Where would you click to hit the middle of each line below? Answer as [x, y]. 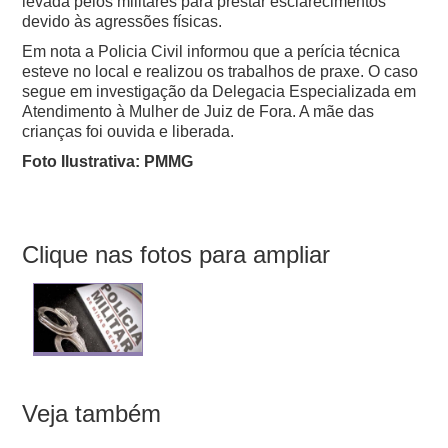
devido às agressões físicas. [122, 22]
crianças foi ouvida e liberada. [130, 132]
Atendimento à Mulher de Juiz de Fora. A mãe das [198, 112]
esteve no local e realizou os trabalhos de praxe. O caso [220, 72]
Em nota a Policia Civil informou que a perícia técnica [211, 52]
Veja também [92, 414]
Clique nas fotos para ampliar [176, 255]
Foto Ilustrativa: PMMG [108, 162]
